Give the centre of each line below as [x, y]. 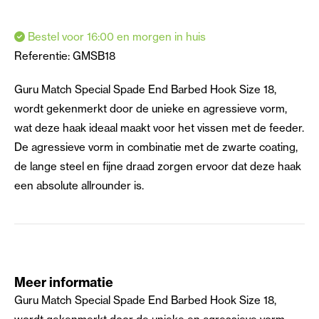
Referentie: [43, 56]
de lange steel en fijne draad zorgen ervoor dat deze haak [158, 167]
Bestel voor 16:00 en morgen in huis [115, 37]
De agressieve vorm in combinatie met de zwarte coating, [156, 147]
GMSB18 [94, 56]
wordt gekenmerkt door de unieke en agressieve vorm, [151, 109]
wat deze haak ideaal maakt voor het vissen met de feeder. [159, 128]
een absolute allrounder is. [80, 186]
